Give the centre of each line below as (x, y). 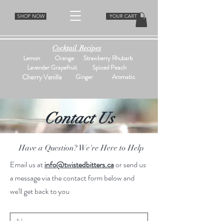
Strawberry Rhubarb (107, 58)
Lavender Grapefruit (52, 67)
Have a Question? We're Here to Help (81, 148)
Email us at (27, 164)
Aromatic (123, 76)
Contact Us (79, 118)
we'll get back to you (40, 191)
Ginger (84, 76)
